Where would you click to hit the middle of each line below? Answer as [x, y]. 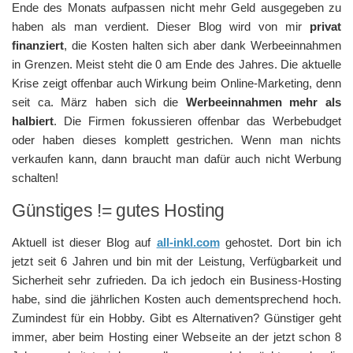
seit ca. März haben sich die [99, 102]
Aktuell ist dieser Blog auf [84, 242]
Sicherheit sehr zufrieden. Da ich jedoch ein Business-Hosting [176, 280]
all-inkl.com [188, 242]
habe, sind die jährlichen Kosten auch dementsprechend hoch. [176, 299]
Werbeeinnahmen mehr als [263, 102]
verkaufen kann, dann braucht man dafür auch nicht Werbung [176, 159]
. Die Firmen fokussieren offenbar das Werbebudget [197, 121]
